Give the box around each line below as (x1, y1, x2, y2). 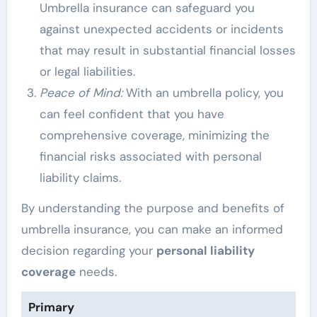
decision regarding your (21, 242, 156, 258)
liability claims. (39, 169, 121, 185)
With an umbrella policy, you (122, 84, 284, 100)
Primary (28, 299, 74, 315)
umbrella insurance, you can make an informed (21, 221, 283, 237)
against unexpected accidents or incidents (39, 21, 284, 37)
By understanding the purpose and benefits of (21, 200, 284, 216)
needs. (75, 263, 117, 279)
